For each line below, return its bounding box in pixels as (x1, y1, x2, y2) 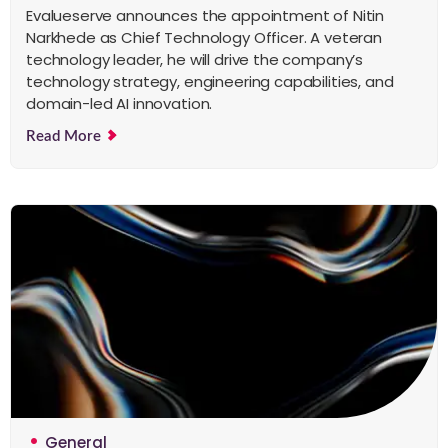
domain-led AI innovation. (26, 92, 213, 114)
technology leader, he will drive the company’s (26, 48, 364, 70)
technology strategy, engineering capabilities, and (26, 70, 394, 92)
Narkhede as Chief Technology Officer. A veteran (26, 26, 382, 48)
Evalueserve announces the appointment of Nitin (26, 4, 385, 26)
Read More (26, 128, 105, 144)
